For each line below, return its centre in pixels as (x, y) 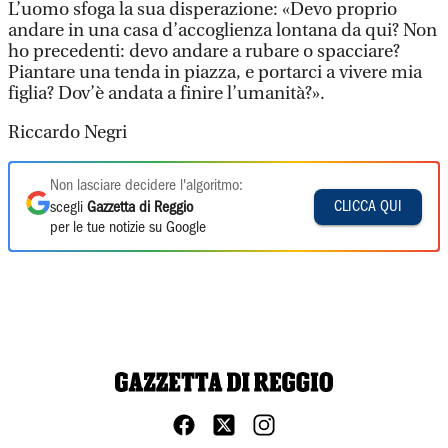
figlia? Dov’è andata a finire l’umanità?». (166, 93)
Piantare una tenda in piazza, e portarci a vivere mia (215, 72)
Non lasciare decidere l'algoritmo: (146, 186)
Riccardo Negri (67, 132)
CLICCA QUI (368, 206)
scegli (68, 208)
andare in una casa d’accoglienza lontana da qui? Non (222, 30)
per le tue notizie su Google (128, 228)
